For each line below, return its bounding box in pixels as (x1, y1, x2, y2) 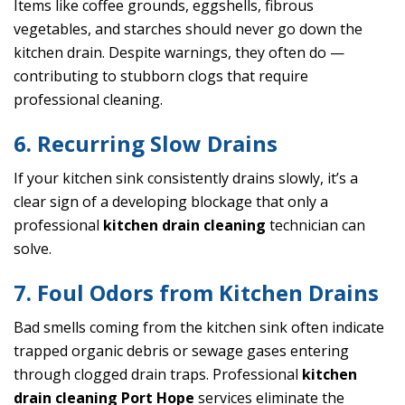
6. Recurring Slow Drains (14, 128, 278, 159)
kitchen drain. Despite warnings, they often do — (14, 42, 344, 63)
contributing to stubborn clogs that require (14, 66, 308, 87)
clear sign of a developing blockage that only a (14, 192, 328, 212)
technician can (266, 215, 365, 236)
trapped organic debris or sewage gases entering (14, 341, 349, 362)
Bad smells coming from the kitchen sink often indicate (14, 317, 384, 338)
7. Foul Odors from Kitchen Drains (14, 278, 379, 308)
